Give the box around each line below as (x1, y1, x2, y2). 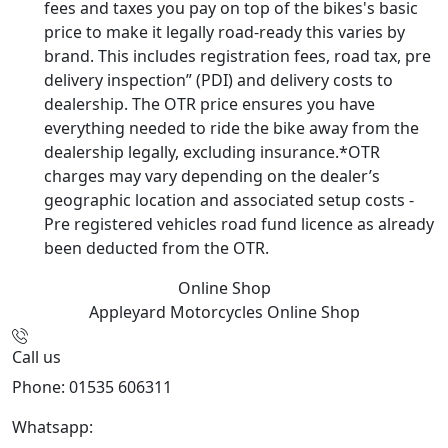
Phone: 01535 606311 (12, 375, 172, 398)
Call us (12, 345, 61, 368)
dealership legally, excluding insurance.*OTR (44, 140, 380, 163)
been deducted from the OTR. (44, 236, 269, 259)
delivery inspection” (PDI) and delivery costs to (44, 68, 393, 91)
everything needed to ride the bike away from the (44, 116, 419, 139)
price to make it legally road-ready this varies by (44, 20, 405, 43)
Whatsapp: (12, 415, 97, 438)
